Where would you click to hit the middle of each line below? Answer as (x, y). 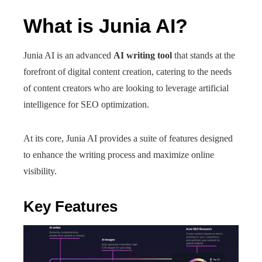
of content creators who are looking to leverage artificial (126, 88)
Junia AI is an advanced (68, 55)
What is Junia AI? (106, 26)
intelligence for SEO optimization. (86, 104)
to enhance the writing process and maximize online (119, 155)
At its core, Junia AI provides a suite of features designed (128, 138)
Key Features (70, 206)
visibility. (40, 171)
